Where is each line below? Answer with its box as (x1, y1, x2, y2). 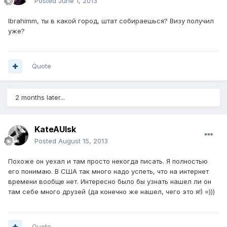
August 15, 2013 (58, 137, 108, 145)
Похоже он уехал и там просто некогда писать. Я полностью (8, 157, 208, 166)
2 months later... (15, 93, 65, 102)
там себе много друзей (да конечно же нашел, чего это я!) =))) (8, 187, 215, 196)
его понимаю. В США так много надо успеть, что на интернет (8, 167, 209, 176)
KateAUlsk (34, 124, 76, 135)
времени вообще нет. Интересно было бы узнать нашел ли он (8, 177, 211, 186)
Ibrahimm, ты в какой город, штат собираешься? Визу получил (8, 17, 214, 25)
